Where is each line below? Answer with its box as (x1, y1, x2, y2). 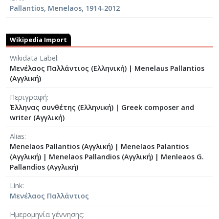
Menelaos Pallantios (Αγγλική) (10, 142, 115, 152)
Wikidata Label (10, 53, 57, 63)
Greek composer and (121, 103, 194, 112)
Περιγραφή (10, 92, 47, 102)
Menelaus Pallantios (134, 64, 204, 73)
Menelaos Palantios (121, 142, 189, 152)
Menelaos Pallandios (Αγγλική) (49, 152, 155, 162)
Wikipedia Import (10, 35, 67, 44)
